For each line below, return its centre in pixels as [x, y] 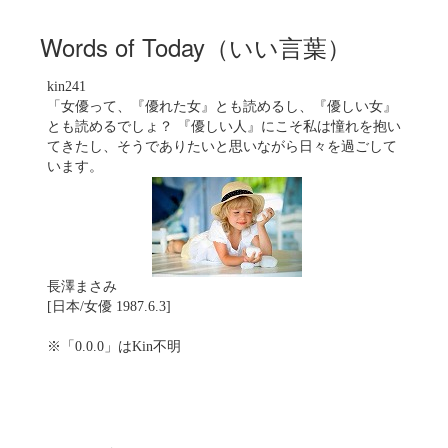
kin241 [66, 86]
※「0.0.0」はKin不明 [114, 346]
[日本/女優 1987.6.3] [109, 306]
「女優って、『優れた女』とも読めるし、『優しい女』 [222, 106]
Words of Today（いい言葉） [195, 46]
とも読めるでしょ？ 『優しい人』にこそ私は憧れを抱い [224, 126]
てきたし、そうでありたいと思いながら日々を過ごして [222, 146]
